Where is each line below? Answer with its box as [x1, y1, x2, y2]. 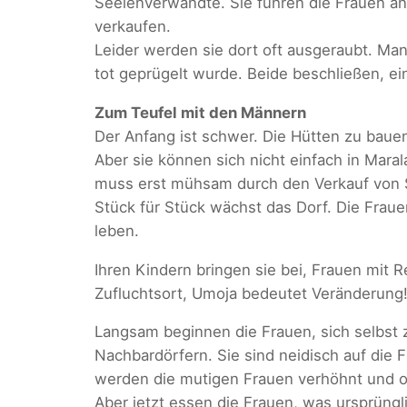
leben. [94, 221, 139, 240]
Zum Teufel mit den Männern [94, 103, 306, 122]
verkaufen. [94, 16, 171, 35]
